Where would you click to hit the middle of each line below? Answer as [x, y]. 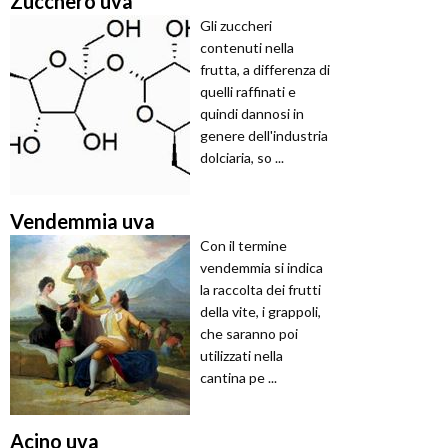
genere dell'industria [264, 136]
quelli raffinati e [248, 92]
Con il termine [243, 246]
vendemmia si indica [261, 268]
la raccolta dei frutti [260, 290]
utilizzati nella [241, 356]
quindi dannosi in [252, 114]
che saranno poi [249, 334]
